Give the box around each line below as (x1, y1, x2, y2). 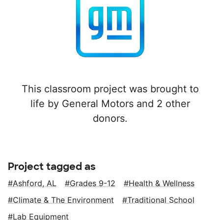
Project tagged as (8, 160, 96, 173)
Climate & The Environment (13, 194, 114, 205)
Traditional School (127, 194, 194, 205)
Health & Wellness (129, 178, 194, 188)
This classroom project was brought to (21, 82, 199, 95)
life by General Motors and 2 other (30, 97, 190, 110)
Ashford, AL (13, 178, 56, 188)
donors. (92, 112, 128, 124)
